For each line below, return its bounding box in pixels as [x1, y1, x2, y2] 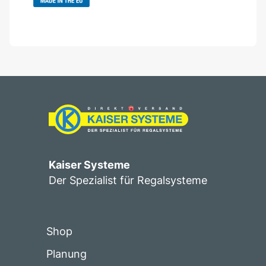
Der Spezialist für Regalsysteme [49, 174, 207, 186]
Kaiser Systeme [49, 159, 130, 171]
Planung [46, 248, 87, 260]
